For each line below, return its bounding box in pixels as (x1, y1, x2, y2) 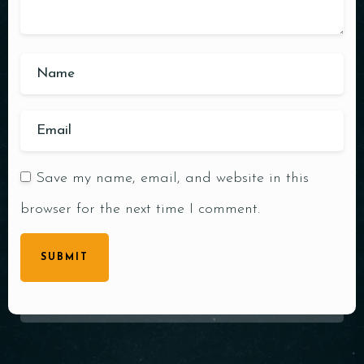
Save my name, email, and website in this (36, 170, 309, 186)
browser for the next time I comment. (20, 201, 260, 217)
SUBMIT (41, 252, 89, 262)
